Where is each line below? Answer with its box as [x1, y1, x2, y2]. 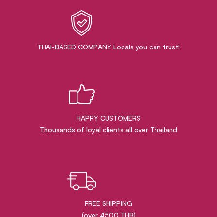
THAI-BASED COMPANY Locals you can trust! [37, 43, 180, 51]
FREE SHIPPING [85, 199, 132, 208]
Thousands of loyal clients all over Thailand [40, 125, 177, 134]
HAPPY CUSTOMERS [77, 114, 140, 123]
